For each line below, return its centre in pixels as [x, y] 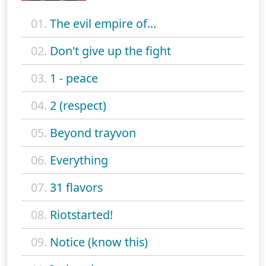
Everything [79, 160]
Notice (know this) [99, 242]
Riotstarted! [81, 215]
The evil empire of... [103, 24]
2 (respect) [78, 106]
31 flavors [76, 188]
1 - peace [74, 78]
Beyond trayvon [93, 133]
